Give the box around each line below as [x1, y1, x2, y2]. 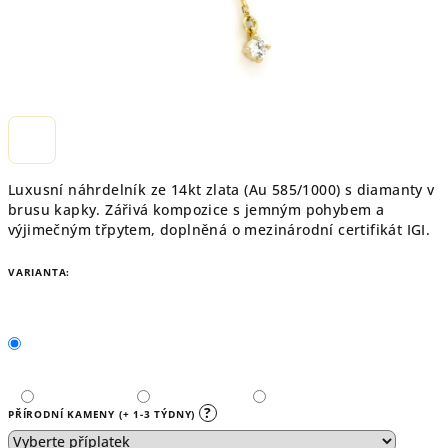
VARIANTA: [8, 265, 71, 279]
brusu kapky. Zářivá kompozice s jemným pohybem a [8, 200, 385, 219]
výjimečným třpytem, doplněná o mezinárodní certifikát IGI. [8, 220, 431, 239]
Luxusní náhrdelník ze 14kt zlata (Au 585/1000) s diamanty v [8, 180, 435, 199]
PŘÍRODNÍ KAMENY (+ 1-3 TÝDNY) [8, 407, 199, 421]
